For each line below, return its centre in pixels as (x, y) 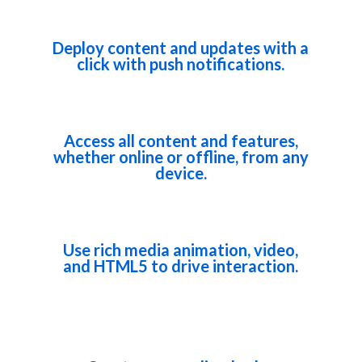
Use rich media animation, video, (181, 250)
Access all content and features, (181, 141)
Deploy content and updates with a (181, 48)
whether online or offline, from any (181, 157)
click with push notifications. (181, 64)
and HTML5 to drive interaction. (181, 266)
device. (181, 173)
